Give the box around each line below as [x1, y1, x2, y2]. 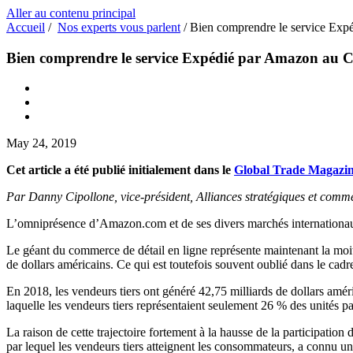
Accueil [6, 20, 45, 34]
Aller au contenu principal [6, 6, 136, 20]
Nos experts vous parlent [58, 20, 180, 34]
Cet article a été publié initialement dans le [6, 163, 234, 177]
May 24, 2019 [6, 136, 76, 150]
